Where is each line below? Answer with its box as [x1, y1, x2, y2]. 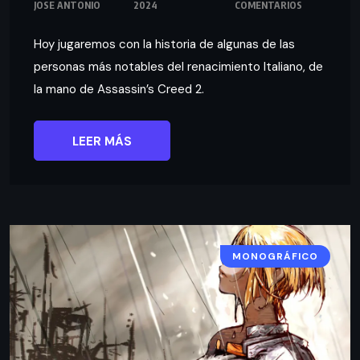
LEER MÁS [72, 133, 132, 149]
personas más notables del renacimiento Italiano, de [34, 58, 323, 75]
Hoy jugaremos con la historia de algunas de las [34, 35, 295, 52]
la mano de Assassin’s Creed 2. [34, 80, 204, 97]
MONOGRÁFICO [232, 249, 318, 263]
